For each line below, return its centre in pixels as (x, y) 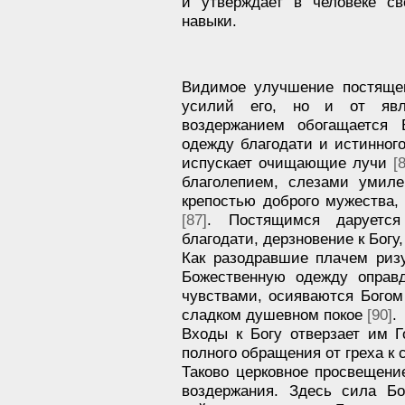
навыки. (209, 20)
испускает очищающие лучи (287, 162)
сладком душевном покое (274, 314)
